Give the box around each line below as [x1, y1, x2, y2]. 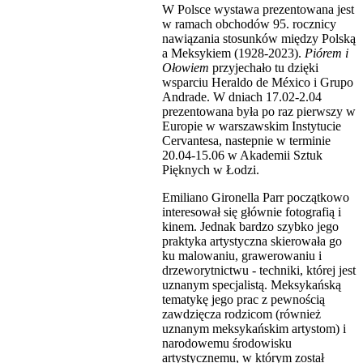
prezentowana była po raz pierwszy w [162, 104, 356, 118]
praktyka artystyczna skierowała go [162, 233, 342, 248]
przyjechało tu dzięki [209, 60, 318, 75]
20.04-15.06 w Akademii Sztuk [162, 147, 322, 162]
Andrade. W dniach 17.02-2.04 [162, 89, 322, 104]
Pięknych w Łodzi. [162, 162, 259, 177]
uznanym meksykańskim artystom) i [162, 321, 346, 335]
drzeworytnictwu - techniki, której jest [162, 263, 356, 277]
